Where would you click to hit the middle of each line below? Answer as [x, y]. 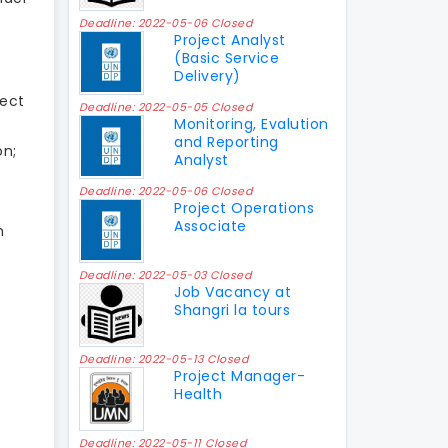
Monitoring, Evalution [251, 123]
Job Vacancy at [233, 291]
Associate [210, 225]
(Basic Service [227, 57]
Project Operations [244, 207]
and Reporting [226, 141]
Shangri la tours [232, 309]
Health [198, 393]
